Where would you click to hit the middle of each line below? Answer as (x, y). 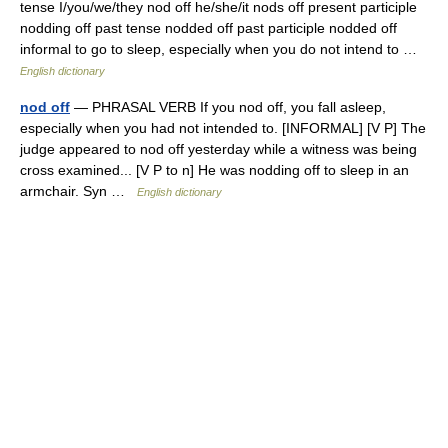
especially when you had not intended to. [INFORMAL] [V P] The (223, 128)
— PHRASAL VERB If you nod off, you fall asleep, (228, 107)
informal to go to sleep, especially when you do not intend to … (222, 49)
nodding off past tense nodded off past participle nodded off (208, 28)
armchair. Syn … (78, 191)
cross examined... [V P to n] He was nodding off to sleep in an (214, 170)
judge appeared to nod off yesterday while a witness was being (218, 149)
